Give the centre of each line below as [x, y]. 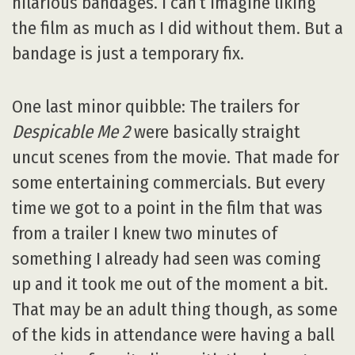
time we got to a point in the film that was [167, 208]
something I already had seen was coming [166, 258]
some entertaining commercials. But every [168, 182]
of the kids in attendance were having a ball [173, 334]
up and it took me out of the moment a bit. [170, 284]
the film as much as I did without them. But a [177, 29]
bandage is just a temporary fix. [128, 54]
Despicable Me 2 [71, 132]
